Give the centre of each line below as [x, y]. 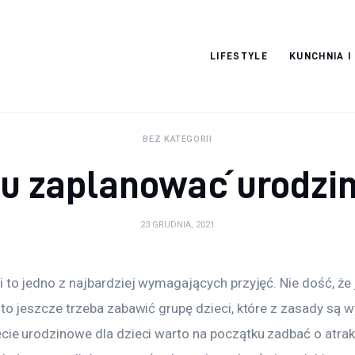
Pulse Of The [134, 63]
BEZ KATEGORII [177, 139]
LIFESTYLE [239, 56]
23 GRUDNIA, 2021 [177, 224]
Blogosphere [132, 94]
